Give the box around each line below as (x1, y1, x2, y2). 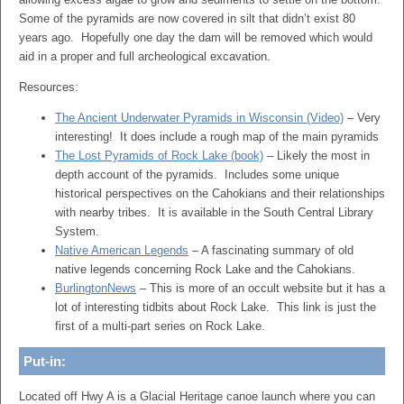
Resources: (19, 80, 78, 94)
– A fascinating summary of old (188, 243, 353, 257)
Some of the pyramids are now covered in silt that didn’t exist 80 (19, 12, 355, 25)
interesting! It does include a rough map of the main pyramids (55, 130, 379, 143)
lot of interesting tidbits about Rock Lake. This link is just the (55, 300, 376, 314)
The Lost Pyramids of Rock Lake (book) (55, 149, 263, 162)
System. (55, 225, 99, 238)
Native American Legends (55, 243, 188, 257)
